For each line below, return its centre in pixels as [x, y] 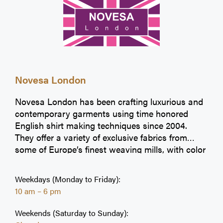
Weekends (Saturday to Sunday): [72, 213]
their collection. [45, 173]
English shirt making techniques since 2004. [101, 125]
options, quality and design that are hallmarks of [110, 161]
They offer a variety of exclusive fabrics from [101, 137]
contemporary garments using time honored [102, 113]
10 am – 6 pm [38, 191]
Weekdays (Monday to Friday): [68, 179]
